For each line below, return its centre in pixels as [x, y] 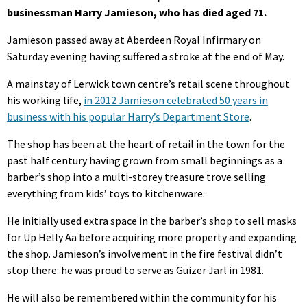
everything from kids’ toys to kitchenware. [106, 193]
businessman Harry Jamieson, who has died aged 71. [137, 12]
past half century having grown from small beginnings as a [145, 160]
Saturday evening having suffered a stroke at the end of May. [146, 56]
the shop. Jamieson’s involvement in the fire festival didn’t [145, 253]
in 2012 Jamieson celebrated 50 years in [176, 100]
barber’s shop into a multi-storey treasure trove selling [136, 176]
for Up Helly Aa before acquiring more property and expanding [152, 237]
